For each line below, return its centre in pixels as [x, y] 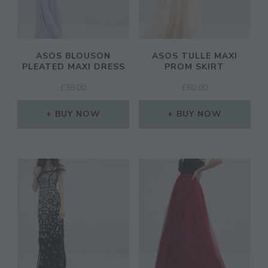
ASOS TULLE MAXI [194, 56]
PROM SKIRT [195, 67]
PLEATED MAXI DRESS [73, 67]
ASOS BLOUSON [74, 56]
